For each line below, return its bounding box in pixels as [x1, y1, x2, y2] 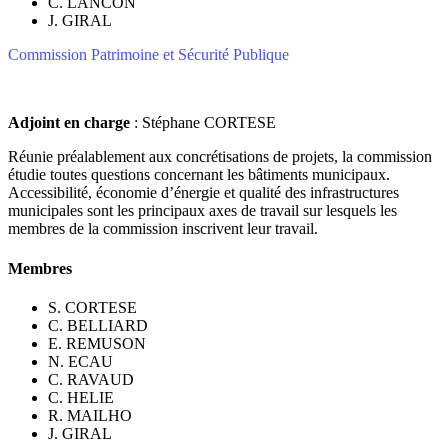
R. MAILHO [48, 407, 132, 424]
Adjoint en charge [8, 114, 130, 132]
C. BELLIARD [48, 317, 148, 334]
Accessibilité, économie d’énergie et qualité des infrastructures [8, 184, 399, 202]
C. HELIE [48, 389, 114, 406]
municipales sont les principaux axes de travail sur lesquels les [8, 202, 397, 220]
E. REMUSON [48, 335, 146, 352]
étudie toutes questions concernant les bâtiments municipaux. [8, 166, 390, 184]
